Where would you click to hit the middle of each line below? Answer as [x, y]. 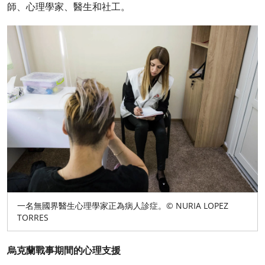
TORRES [33, 218]
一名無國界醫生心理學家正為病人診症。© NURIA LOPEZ [123, 206]
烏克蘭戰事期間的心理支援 [64, 251]
